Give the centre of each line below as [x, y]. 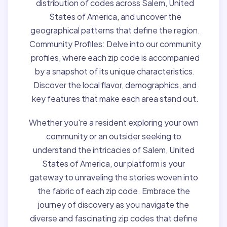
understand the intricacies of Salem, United [113, 149]
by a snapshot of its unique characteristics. [115, 71]
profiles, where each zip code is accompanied [115, 57]
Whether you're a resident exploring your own [113, 122]
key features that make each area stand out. [115, 98]
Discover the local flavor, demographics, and [115, 85]
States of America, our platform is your [113, 163]
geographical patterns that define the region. [115, 30]
